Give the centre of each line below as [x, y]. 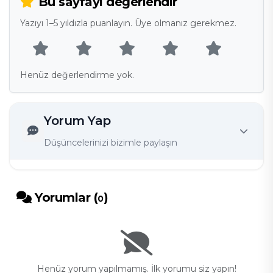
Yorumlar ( [64, 198]
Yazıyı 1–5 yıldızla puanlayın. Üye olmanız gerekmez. [128, 23]
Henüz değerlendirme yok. [77, 75]
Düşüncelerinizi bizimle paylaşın [111, 143]
